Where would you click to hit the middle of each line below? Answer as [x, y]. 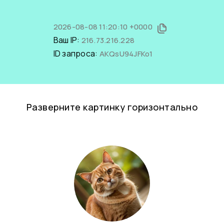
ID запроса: [76, 53]
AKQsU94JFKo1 [126, 54]
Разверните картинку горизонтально [112, 107]
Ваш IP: [67, 40]
